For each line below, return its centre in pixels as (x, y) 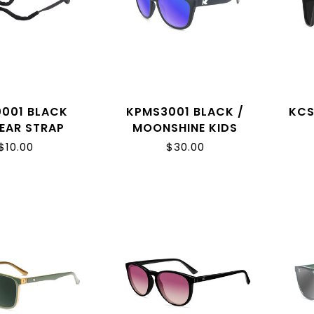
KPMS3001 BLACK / (185, 112)
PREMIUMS (185, 144)
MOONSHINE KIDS (185, 128)
